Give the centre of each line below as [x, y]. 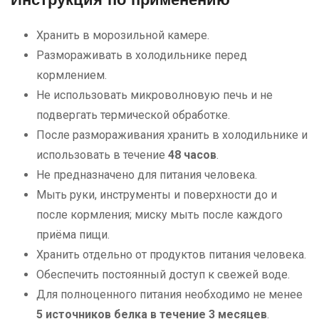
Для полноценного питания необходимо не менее [169, 294]
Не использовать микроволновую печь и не [155, 95]
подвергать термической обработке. [133, 115]
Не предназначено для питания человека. [147, 174]
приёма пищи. [73, 234]
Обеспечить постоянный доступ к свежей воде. [163, 274]
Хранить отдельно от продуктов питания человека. [171, 254]
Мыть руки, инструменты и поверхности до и [157, 194]
